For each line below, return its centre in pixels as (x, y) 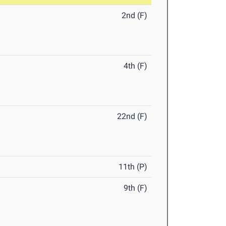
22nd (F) (132, 117)
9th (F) (136, 188)
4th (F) (136, 66)
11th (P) (133, 167)
